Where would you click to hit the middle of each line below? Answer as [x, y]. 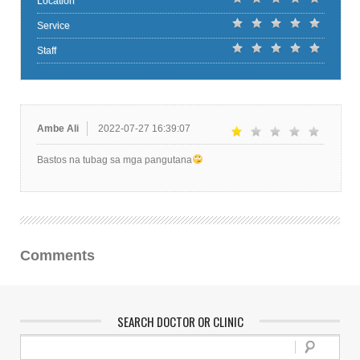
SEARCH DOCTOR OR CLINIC [180, 321]
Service [53, 26]
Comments [57, 256]
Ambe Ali [58, 129]
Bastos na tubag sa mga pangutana [115, 160]
